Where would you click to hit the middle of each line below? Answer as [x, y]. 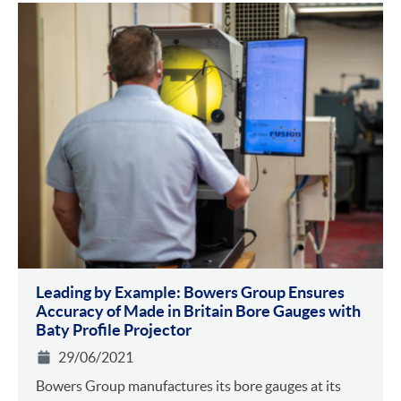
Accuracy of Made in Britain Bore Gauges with [198, 311]
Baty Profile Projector [114, 330]
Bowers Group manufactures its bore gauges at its [188, 386]
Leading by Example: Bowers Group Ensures [190, 293]
